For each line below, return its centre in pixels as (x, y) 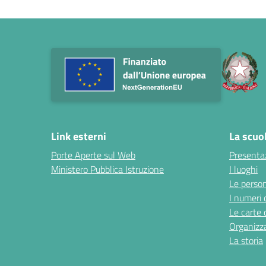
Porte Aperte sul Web (93, 155)
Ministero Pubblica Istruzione (107, 170)
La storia (246, 241)
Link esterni (79, 137)
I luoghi (243, 170)
